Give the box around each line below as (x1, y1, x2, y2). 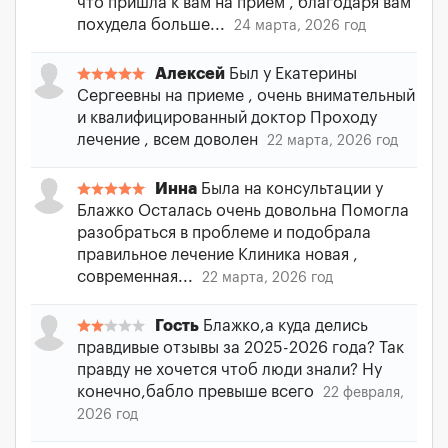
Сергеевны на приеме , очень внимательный (77, 88, 415, 104)
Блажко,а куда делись (199, 318, 368, 334)
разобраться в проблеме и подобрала (77, 225, 371, 241)
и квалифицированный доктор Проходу (77, 110, 377, 126)
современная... (77, 269, 197, 285)
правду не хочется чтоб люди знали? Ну (77, 362, 382, 378)
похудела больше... (77, 17, 229, 33)
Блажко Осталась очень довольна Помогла (77, 203, 409, 219)
